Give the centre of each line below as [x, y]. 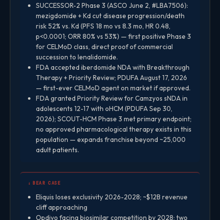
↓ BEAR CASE [44, 183]
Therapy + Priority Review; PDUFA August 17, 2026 [111, 77]
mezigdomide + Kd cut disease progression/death [110, 15]
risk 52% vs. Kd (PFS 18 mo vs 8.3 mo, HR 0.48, [103, 26]
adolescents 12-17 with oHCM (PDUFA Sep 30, [104, 108]
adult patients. [57, 150]
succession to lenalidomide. [77, 57]
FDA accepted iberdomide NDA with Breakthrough [113, 67]
